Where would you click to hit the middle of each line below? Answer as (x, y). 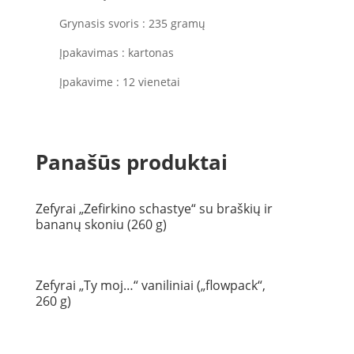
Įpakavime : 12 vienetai (119, 82)
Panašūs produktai (131, 162)
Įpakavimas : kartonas (116, 53)
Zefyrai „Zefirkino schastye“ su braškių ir (154, 209)
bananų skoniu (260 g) (101, 224)
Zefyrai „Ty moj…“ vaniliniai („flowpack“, (150, 286)
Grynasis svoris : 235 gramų (132, 23)
